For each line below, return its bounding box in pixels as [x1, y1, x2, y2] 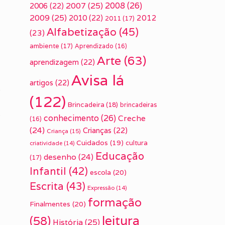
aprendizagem [30, 57, 79, 67]
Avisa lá [71, 70, 125, 89]
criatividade [30, 140, 63, 147]
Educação [95, 150, 145, 163]
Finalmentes [30, 199, 71, 208]
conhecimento [44, 113, 99, 124]
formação [88, 195, 142, 210]
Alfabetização [47, 25, 117, 39]
